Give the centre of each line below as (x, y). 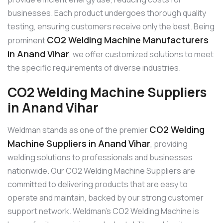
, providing (169, 144)
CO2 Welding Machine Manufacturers (128, 40)
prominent (27, 40)
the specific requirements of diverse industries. (94, 67)
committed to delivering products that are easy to (98, 184)
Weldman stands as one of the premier (78, 130)
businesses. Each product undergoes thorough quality (107, 13)
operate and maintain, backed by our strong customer (106, 198)
